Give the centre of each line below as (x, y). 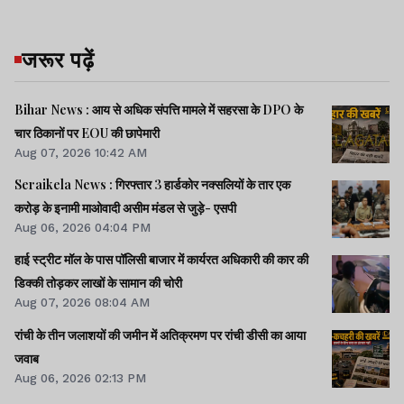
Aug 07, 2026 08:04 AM (82, 303)
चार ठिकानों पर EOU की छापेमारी (87, 133)
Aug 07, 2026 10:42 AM (81, 152)
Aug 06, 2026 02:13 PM (80, 377)
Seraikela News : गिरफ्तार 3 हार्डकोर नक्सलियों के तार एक (152, 185)
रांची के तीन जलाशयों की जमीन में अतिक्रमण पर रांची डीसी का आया (160, 335)
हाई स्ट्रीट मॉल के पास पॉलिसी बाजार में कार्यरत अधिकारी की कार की (161, 260)
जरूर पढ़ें (58, 58)
